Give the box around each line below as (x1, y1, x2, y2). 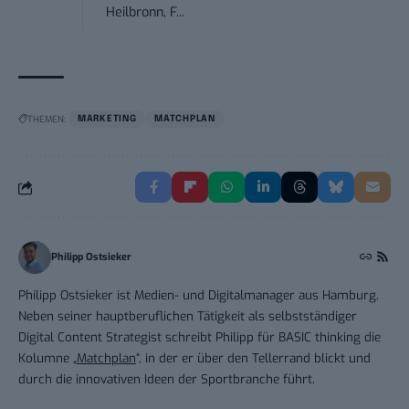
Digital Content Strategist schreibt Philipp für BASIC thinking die (18, 329, 381, 346)
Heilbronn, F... (106, 4, 185, 22)
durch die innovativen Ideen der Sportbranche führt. (18, 371, 315, 388)
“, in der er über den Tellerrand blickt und (136, 350, 371, 367)
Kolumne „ (18, 350, 77, 367)
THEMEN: (27, 113, 66, 126)
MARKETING (78, 114, 137, 124)
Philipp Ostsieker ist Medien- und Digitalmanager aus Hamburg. (18, 287, 379, 304)
